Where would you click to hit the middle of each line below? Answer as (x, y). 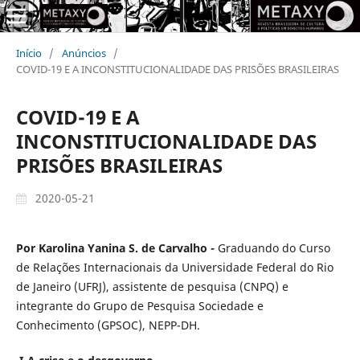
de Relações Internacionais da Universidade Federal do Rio (174, 267)
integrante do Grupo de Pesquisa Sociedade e (139, 305)
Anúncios (84, 53)
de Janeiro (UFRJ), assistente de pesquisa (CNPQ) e (152, 286)
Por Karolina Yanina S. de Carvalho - (117, 247)
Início (29, 53)
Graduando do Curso (274, 247)
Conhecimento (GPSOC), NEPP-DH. (108, 325)
